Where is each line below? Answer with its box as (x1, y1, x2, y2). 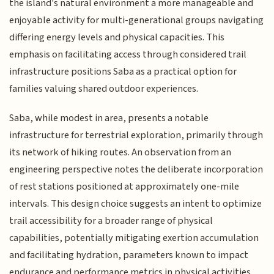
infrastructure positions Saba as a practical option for (9, 64, 237, 79)
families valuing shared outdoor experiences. (9, 81, 199, 96)
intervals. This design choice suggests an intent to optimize (9, 196, 262, 212)
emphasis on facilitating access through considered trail (9, 46, 247, 62)
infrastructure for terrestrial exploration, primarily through (9, 128, 264, 143)
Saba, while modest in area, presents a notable (9, 111, 209, 126)
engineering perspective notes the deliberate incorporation (9, 162, 264, 177)
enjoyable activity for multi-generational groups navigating (9, 12, 264, 28)
